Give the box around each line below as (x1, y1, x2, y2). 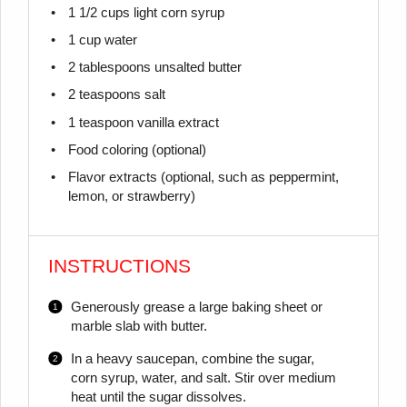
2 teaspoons (67, 87, 141, 103)
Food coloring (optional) (67, 142, 206, 157)
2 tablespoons (67, 60, 151, 75)
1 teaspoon (67, 114, 134, 130)
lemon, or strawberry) (67, 189, 195, 204)
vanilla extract (133, 114, 219, 130)
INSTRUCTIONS (48, 255, 192, 278)
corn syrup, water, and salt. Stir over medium (70, 370, 336, 385)
